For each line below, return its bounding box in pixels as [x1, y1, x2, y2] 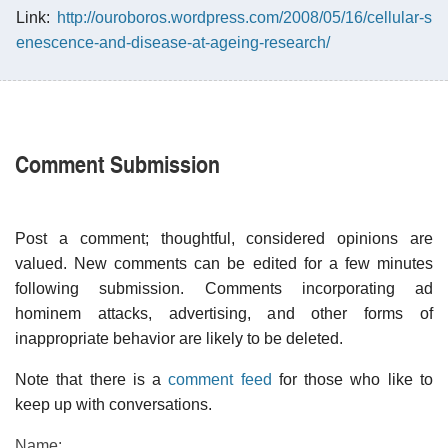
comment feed [168, 370, 272, 388]
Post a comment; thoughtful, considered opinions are [15, 229, 433, 247]
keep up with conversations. [15, 395, 212, 413]
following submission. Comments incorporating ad [15, 279, 433, 297]
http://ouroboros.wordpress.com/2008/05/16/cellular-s [57, 8, 432, 26]
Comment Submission [15, 145, 220, 180]
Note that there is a [15, 370, 169, 388]
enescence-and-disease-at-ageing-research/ [16, 33, 330, 51]
